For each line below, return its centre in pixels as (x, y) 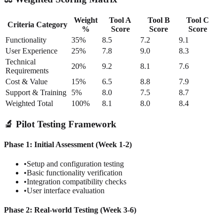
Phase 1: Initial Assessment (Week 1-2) (68, 144)
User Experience (31, 51)
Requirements (27, 70)
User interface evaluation (66, 191)
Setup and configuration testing (75, 164)
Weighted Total (29, 103)
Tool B (159, 20)
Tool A (120, 20)
